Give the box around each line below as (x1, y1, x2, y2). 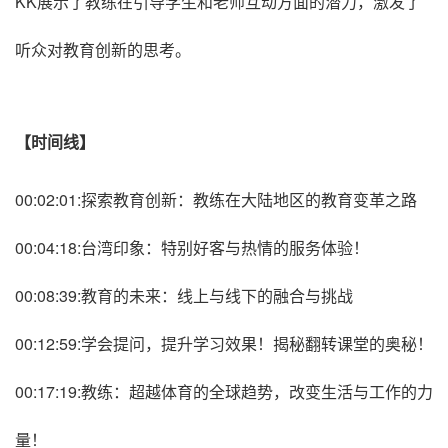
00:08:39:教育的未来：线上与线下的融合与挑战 (15, 283, 353, 307)
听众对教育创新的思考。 (15, 37, 191, 61)
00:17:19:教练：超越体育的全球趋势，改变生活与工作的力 (15, 379, 433, 403)
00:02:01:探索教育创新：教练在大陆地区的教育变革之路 (15, 187, 417, 211)
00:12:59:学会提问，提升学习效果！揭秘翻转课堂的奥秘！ (15, 331, 433, 355)
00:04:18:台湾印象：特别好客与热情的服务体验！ (15, 235, 369, 259)
